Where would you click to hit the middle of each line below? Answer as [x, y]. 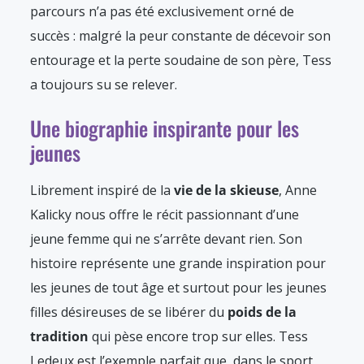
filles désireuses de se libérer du [129, 312]
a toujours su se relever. [104, 85]
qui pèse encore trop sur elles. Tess [198, 337]
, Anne [298, 191]
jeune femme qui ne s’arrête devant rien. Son [166, 239]
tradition [59, 337]
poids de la [262, 312]
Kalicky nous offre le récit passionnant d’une [165, 215]
